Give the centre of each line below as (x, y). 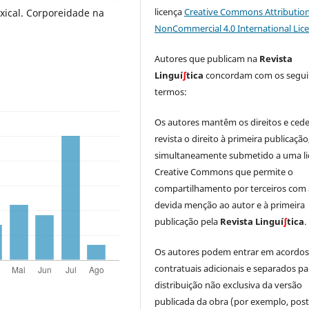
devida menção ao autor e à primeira (230, 205)
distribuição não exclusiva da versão (229, 285)
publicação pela (188, 222)
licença (170, 12)
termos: (171, 92)
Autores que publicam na (207, 59)
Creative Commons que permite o (224, 172)
